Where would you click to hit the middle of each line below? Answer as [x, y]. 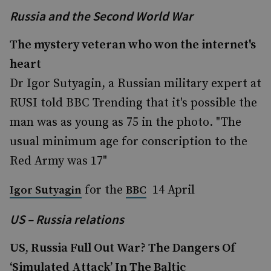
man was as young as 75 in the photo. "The [126, 122]
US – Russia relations [67, 219]
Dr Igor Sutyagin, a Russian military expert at [135, 84]
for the [104, 190]
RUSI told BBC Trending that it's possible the [133, 103]
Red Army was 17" [58, 161]
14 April [171, 190]
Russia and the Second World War [101, 16]
